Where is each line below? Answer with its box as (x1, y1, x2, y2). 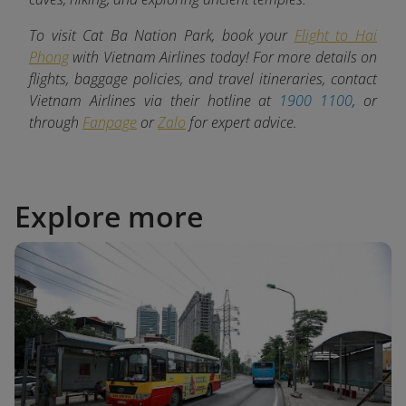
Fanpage (82, 111, 137, 132)
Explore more (14, 196, 203, 236)
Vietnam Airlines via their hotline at (29, 90, 280, 111)
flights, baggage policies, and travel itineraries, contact (29, 68, 377, 89)
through (29, 111, 82, 132)
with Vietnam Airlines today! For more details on (69, 46, 377, 67)
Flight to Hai (294, 24, 378, 45)
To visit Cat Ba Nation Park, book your (29, 24, 295, 45)
